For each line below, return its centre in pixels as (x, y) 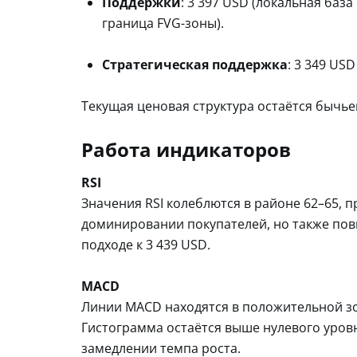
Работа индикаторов (186, 149)
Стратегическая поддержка (195, 64)
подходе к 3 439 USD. (146, 244)
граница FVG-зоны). (163, 23)
